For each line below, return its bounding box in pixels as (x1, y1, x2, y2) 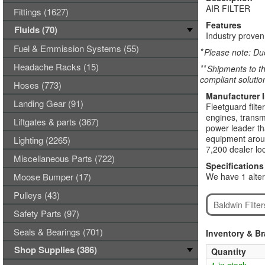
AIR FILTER (205, 2, 250, 14)
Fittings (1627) (14, 5, 69, 18)
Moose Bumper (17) (14, 170, 91, 183)
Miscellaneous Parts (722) (14, 152, 115, 164)
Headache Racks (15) (14, 60, 99, 73)
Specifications (205, 160, 264, 172)
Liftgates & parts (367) (14, 115, 99, 128)
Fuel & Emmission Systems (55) (14, 42, 139, 54)
